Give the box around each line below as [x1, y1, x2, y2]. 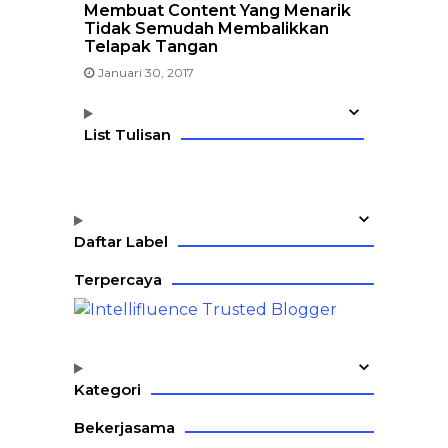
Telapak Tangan [84, 37, 218, 56]
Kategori [74, 379, 141, 399]
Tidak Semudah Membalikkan [84, 19, 329, 38]
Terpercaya [74, 270, 162, 289]
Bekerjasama [74, 417, 175, 437]
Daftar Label [74, 232, 168, 251]
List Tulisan [84, 125, 171, 144]
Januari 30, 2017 [98, 65, 194, 80]
